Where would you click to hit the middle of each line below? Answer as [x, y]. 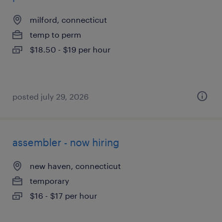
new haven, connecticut [75, 166]
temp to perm [55, 34]
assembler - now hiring [66, 142]
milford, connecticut [68, 20]
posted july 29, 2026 [51, 96]
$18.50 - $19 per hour [70, 49]
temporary [50, 181]
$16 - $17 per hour [63, 195]
